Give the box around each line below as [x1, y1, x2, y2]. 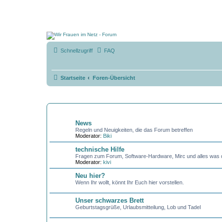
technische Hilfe [75, 146, 124, 153]
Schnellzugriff [60, 48, 93, 54]
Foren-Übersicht [92, 74, 135, 81]
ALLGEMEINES [49, 108, 86, 113]
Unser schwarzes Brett [75, 197, 144, 204]
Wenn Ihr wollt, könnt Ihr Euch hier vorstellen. [75, 179, 184, 185]
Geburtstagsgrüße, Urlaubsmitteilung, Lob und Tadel [75, 204, 201, 210]
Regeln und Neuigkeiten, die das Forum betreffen [75, 127, 193, 133]
